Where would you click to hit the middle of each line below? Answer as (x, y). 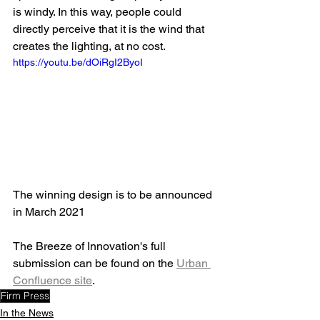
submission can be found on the (95, 263)
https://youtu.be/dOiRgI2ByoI (78, 62)
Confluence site (52, 280)
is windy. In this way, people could (99, 12)
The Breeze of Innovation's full (91, 246)
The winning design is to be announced (114, 194)
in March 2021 (49, 211)
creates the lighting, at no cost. (89, 46)
